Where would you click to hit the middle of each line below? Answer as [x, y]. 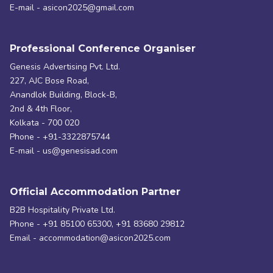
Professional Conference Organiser [103, 48]
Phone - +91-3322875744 [60, 136]
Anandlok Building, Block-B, [63, 94]
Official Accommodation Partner [95, 191]
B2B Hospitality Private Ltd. [62, 210]
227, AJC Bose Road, [49, 80]
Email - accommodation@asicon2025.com [90, 238]
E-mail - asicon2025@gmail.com [72, 7]
